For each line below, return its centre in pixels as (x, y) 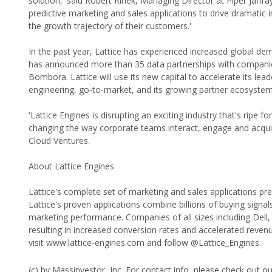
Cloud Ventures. (59, 141)
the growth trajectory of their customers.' (110, 26)
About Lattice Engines (71, 166)
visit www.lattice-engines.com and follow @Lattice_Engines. (145, 243)
